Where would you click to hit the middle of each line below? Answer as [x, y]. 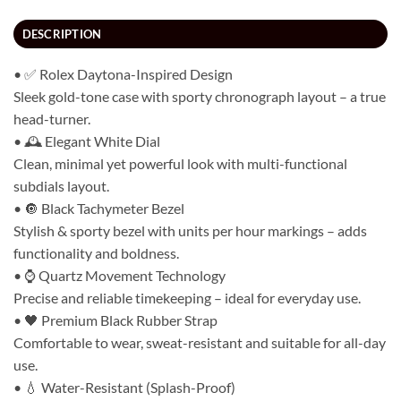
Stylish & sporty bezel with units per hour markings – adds [190, 231]
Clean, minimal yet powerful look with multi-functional [180, 164]
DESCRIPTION [62, 34]
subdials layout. [61, 186]
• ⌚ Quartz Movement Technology [119, 276]
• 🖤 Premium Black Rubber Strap [115, 320]
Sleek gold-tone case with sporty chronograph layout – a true [200, 97]
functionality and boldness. [96, 253]
